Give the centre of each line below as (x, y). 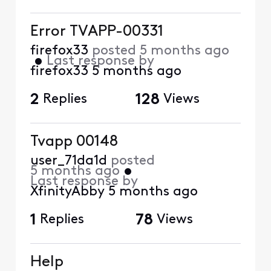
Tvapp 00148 (74, 142)
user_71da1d (68, 161)
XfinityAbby (67, 192)
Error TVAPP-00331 (96, 31)
